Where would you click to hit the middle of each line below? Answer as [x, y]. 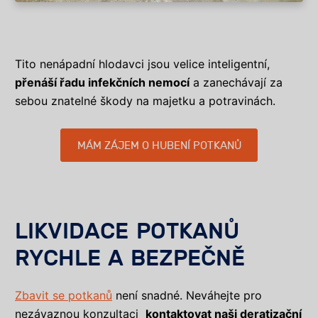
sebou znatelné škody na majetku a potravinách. [145, 101]
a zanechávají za [236, 83]
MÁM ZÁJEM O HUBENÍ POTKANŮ [159, 146]
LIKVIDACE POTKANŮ [127, 232]
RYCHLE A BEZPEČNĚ [134, 259]
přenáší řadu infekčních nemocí [102, 83]
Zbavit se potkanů [64, 296]
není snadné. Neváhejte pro [187, 296]
